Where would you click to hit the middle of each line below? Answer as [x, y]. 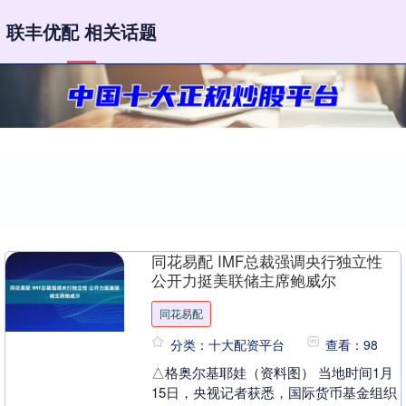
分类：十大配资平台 [228, 344]
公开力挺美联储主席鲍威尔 [244, 280]
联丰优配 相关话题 [82, 31]
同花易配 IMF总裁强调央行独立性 [267, 261]
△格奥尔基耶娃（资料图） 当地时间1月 [273, 372]
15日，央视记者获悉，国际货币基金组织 [275, 392]
